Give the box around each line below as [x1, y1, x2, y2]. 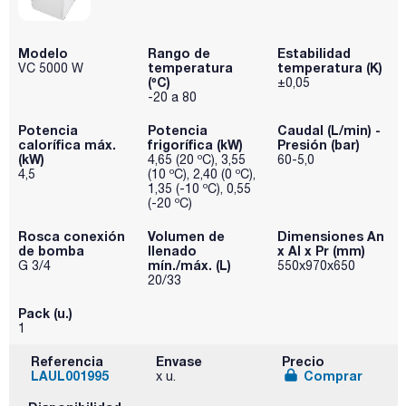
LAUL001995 [31, 367, 109, 383]
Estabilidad [276, 44, 351, 61]
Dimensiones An [276, 227, 384, 244]
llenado [147, 242, 197, 258]
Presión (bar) [276, 136, 360, 152]
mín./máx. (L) [147, 256, 231, 273]
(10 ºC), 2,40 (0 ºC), [147, 166, 256, 181]
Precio [281, 353, 324, 369]
